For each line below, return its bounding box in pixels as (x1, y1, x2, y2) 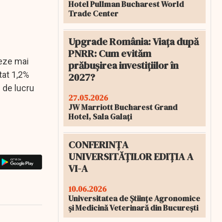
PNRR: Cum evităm (68, 47, 151, 60)
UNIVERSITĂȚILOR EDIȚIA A (68, 150, 193, 164)
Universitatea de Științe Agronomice (68, 193, 200, 204)
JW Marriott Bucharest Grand (68, 102, 177, 112)
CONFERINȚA (68, 138, 128, 152)
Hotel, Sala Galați (68, 111, 132, 122)
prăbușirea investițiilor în (68, 58, 178, 72)
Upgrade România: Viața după (68, 35, 199, 49)
